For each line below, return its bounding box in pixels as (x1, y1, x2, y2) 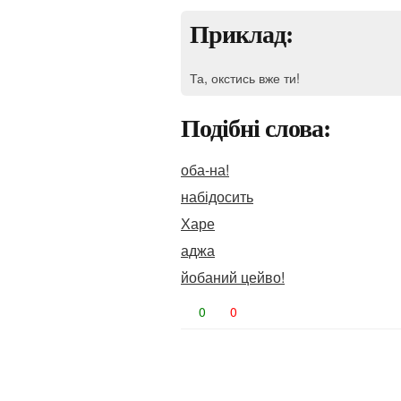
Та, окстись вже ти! (190, 68, 300, 87)
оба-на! (181, 159, 229, 180)
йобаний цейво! (181, 267, 285, 287)
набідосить (181, 186, 253, 207)
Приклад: (190, 21, 293, 48)
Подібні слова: (181, 115, 330, 142)
